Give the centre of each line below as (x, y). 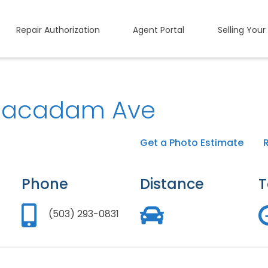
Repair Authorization (58, 30)
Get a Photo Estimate (192, 143)
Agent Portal (159, 30)
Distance (172, 184)
